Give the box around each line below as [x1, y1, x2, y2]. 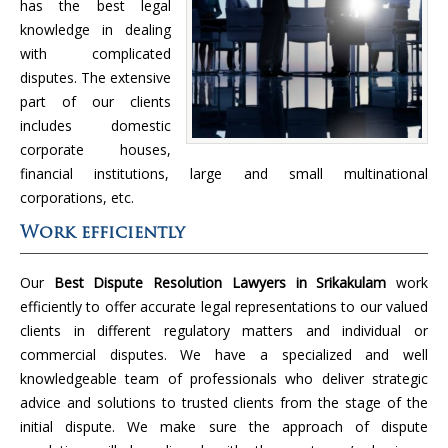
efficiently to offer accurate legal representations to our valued [20, 296, 428, 316]
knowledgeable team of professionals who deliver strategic [20, 368, 428, 388]
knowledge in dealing [20, 19, 171, 39]
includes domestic [20, 115, 171, 135]
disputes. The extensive [20, 67, 171, 87]
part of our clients [20, 91, 171, 111]
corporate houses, [20, 139, 171, 159]
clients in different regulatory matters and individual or [20, 320, 428, 340]
